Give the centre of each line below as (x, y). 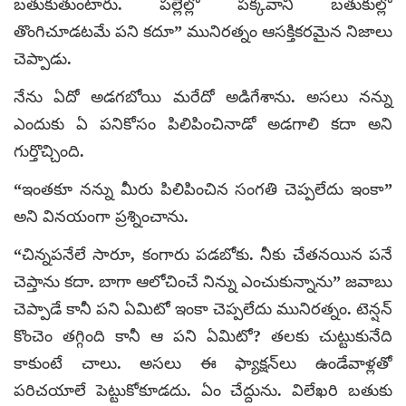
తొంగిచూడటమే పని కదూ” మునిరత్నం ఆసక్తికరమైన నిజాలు (203, 31)
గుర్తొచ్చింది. (49, 151)
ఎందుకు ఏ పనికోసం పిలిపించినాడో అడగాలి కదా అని (203, 124)
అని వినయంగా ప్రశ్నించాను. (101, 216)
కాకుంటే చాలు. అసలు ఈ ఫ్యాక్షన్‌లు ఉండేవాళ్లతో (203, 363)
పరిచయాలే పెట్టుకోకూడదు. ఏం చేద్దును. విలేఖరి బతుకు (203, 390)
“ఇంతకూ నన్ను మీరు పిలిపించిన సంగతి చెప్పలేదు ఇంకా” (203, 189)
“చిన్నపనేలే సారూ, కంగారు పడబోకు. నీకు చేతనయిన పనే (203, 254)
